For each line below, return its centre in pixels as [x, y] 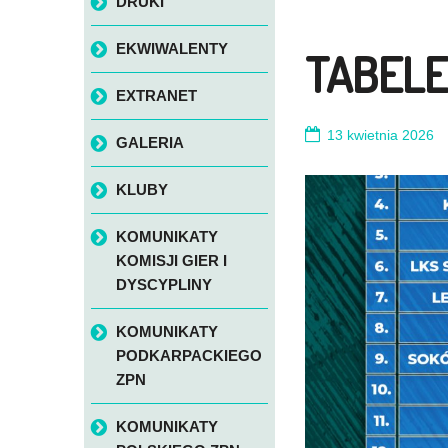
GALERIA [149, 143]
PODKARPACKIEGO [188, 356]
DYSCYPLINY [163, 285]
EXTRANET [156, 96]
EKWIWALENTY [171, 49]
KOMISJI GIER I [171, 261]
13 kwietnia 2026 [381, 135]
